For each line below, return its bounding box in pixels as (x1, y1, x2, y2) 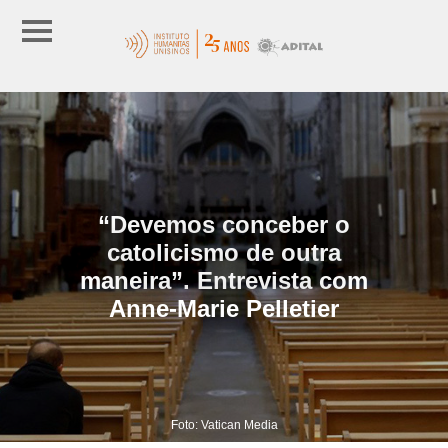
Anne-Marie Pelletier (109, 294, 339, 322)
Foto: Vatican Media (170, 417, 278, 432)
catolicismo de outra (107, 238, 341, 266)
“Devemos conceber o (98, 210, 350, 238)
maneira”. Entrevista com (80, 266, 368, 294)
